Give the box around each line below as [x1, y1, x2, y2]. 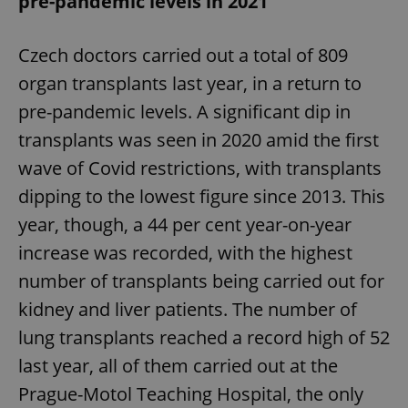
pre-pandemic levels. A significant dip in [18, 99, 351, 125]
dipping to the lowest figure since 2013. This [18, 184, 385, 209]
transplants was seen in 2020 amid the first [18, 127, 379, 153]
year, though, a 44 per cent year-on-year [18, 212, 352, 238]
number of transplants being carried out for [18, 269, 384, 294]
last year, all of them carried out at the [18, 353, 338, 379]
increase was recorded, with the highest [18, 240, 352, 266]
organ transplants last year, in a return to [18, 71, 362, 97]
